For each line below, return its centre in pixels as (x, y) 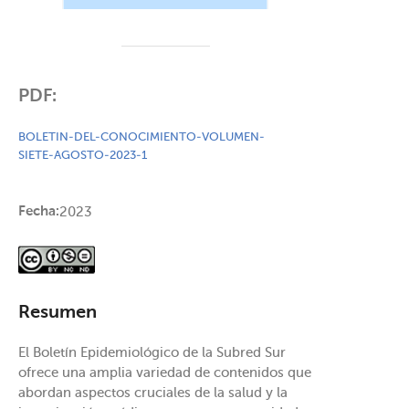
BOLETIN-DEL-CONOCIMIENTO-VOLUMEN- (142, 137)
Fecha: (39, 211)
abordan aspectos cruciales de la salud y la (153, 393)
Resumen (58, 313)
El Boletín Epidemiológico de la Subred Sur (152, 352)
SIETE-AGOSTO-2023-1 (83, 155)
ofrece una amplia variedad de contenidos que (165, 372)
